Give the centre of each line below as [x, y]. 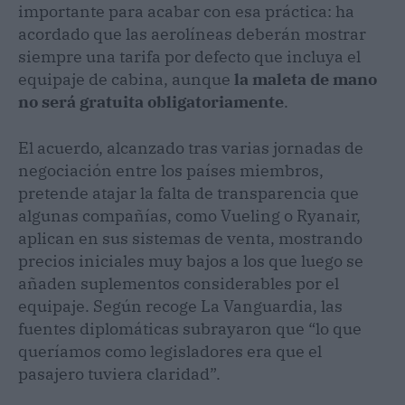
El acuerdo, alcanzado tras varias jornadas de [191, 147]
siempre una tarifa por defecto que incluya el [189, 56]
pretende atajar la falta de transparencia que [188, 193]
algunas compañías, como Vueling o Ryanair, [189, 215]
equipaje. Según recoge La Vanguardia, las [180, 306]
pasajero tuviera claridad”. [119, 373]
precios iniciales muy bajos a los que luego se [191, 260]
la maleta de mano [306, 79]
